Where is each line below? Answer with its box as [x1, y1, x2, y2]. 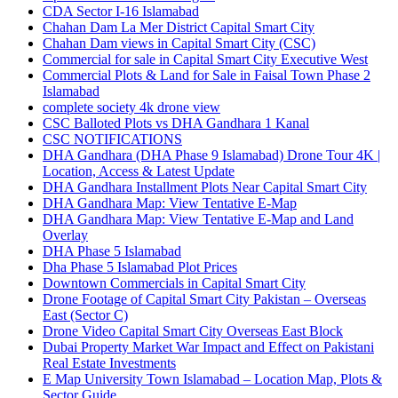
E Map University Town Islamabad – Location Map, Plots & [43, 371, 382, 387]
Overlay [43, 227, 88, 243]
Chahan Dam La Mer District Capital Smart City [43, 20, 314, 36]
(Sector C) [70, 307, 128, 323]
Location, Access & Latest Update [43, 163, 235, 179]
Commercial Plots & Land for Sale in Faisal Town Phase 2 [43, 68, 370, 84]
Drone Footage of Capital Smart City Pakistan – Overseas [43, 291, 366, 307]
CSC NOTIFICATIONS [43, 131, 182, 147]
